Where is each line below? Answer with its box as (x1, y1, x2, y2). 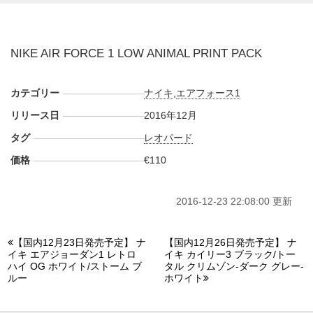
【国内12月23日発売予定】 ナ (13, 237, 146, 248)
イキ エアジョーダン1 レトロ (8, 249, 136, 260)
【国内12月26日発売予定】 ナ (164, 237, 297, 248)
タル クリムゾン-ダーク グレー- (164, 261, 304, 272)
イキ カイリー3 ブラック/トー (164, 249, 296, 260)
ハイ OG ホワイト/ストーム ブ (8, 261, 142, 272)
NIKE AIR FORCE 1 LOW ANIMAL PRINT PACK (10, 47, 262, 60)
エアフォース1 (176, 87, 241, 99)
